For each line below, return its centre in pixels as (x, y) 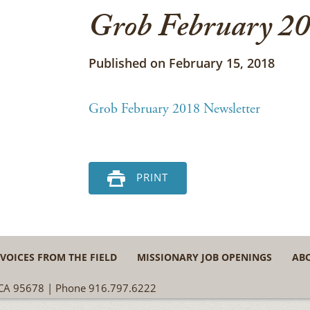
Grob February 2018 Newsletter (175, 109)
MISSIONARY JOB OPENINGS (204, 257)
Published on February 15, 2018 (182, 63)
